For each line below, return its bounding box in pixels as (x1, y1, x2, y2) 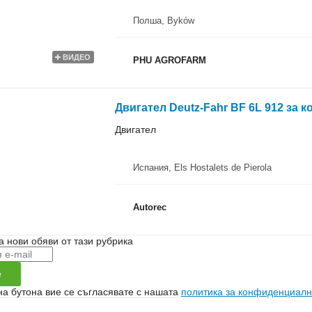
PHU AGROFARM (132, 55, 206, 65)
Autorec (132, 202, 166, 212)
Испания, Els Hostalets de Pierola (132, 162, 272, 173)
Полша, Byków (132, 15, 194, 26)
